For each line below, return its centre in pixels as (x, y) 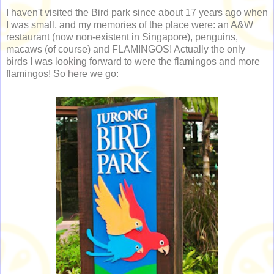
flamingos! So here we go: (62, 74)
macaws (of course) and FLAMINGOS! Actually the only (126, 50)
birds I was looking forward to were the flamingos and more (133, 62)
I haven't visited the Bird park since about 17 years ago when (137, 13)
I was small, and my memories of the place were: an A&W (130, 25)
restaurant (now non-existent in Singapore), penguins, (122, 37)
